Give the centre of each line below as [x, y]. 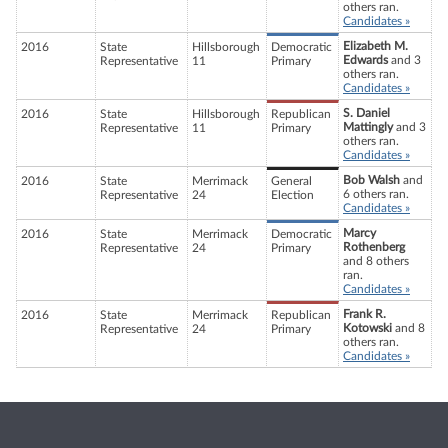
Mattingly [368, 127]
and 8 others [376, 261]
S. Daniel [366, 113]
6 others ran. [376, 194]
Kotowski [367, 328]
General [291, 181]
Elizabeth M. [375, 46]
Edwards [365, 60]
